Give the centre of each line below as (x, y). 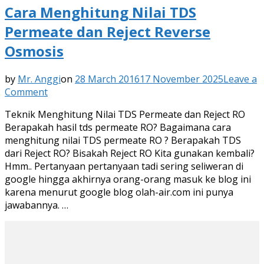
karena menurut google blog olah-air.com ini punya (119, 192)
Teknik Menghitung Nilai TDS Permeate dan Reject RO (125, 115)
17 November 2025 (181, 79)
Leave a (240, 79)
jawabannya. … (37, 205)
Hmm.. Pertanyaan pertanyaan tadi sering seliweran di (124, 166)
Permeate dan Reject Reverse (108, 32)
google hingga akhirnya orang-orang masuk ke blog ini (128, 179)
